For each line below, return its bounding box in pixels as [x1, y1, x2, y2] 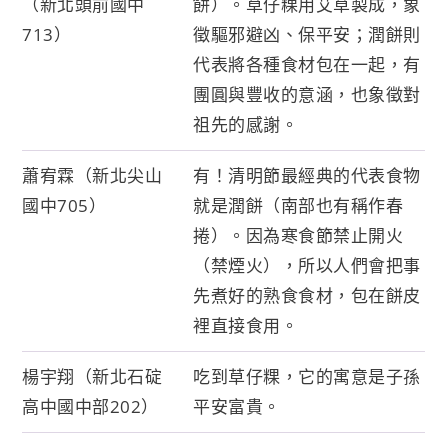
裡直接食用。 [193, 313, 299, 337]
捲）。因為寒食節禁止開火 [193, 223, 404, 247]
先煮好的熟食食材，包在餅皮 [193, 283, 421, 307]
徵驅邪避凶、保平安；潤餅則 [193, 22, 421, 46]
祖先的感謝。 [193, 112, 299, 136]
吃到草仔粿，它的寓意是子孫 [193, 364, 421, 388]
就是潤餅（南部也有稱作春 [193, 193, 404, 217]
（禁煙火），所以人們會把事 [193, 253, 421, 277]
